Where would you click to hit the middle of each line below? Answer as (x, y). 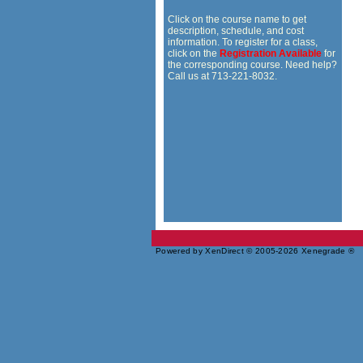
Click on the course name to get (237, 20)
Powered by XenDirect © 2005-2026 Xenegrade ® (255, 251)
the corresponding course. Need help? (252, 65)
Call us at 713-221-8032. (222, 77)
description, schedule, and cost (236, 31)
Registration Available (271, 54)
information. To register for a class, (243, 43)
